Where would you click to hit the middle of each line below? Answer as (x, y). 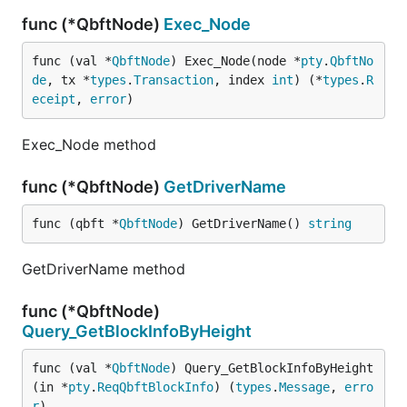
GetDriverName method (104, 269)
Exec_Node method (89, 144)
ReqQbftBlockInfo (155, 387)
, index (243, 80)
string (330, 223)
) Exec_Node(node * (235, 61)
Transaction (174, 80)
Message (304, 387)
